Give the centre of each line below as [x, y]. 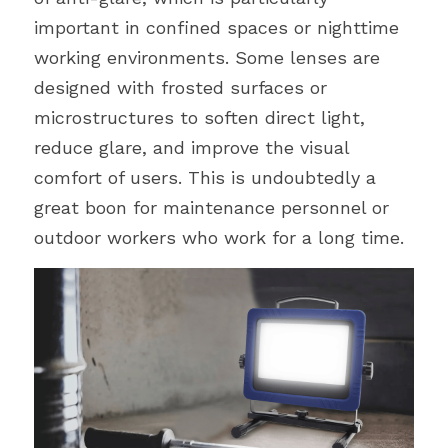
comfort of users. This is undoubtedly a [205, 177]
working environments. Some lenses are [207, 57]
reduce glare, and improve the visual [191, 147]
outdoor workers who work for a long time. [219, 237]
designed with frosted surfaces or [180, 87]
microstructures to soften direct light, [199, 117]
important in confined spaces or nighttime [216, 27]
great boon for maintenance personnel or [211, 207]
